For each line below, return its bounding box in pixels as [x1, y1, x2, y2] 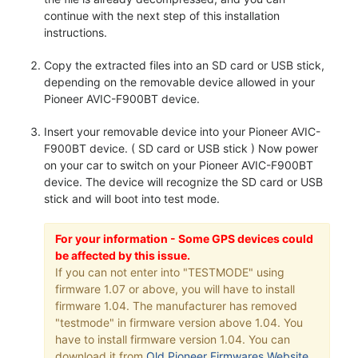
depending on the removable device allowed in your [44, 75, 315, 89]
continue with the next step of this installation [44, 9, 280, 23]
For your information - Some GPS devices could [54, 231, 313, 245]
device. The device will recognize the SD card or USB [44, 175, 323, 189]
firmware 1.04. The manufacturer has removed [54, 298, 297, 312]
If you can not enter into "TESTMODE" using [54, 265, 284, 279]
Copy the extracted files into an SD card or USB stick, [44, 58, 324, 73]
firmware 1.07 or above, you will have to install [54, 281, 295, 296]
